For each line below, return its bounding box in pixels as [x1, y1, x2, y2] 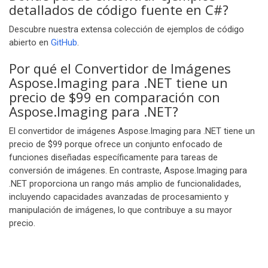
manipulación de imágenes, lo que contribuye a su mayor [9, 205, 232, 215]
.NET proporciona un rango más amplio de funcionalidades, [9, 178, 241, 189]
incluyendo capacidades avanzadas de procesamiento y [9, 191, 229, 202]
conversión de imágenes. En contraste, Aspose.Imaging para [9, 165, 247, 176]
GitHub [51, 37, 77, 48]
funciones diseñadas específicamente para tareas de [9, 152, 218, 163]
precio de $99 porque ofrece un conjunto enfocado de [9, 139, 223, 150]
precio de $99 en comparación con [9, 88, 220, 106]
